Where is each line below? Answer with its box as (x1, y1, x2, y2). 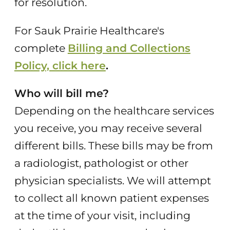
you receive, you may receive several (14, 122, 202, 135)
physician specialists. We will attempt (14, 174, 211, 187)
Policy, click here (14, 59, 106, 72)
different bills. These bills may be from (14, 139, 213, 152)
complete (14, 41, 68, 54)
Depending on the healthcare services (14, 104, 214, 118)
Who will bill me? (14, 87, 109, 100)
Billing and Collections (67, 41, 190, 54)
